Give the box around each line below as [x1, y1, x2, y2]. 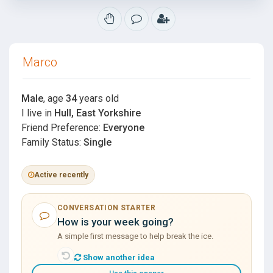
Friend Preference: [21, 121, 103, 133]
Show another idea [81, 253, 155, 263]
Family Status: [21, 136, 83, 148]
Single [83, 136, 112, 148]
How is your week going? [57, 215, 174, 228]
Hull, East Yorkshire [54, 107, 141, 119]
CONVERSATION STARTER [57, 203, 156, 212]
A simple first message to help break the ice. [57, 231, 213, 241]
